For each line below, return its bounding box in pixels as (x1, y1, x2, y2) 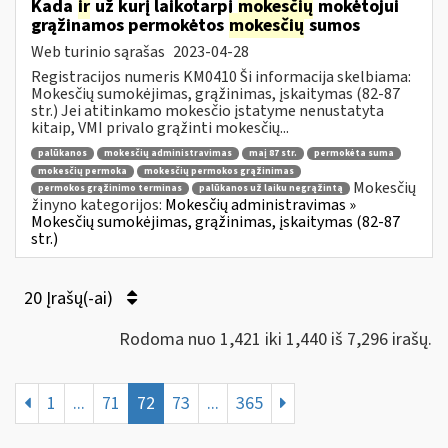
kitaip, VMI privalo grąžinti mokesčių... (31, 116, 289, 139)
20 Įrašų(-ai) (24, 285, 117, 311)
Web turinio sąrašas (31, 40, 168, 63)
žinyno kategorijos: (31, 194, 165, 217)
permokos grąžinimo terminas (38, 182, 182, 196)
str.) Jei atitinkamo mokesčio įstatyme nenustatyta (31, 99, 384, 122)
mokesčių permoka (38, 164, 127, 178)
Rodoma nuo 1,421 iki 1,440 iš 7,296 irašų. (119, 326, 432, 352)
